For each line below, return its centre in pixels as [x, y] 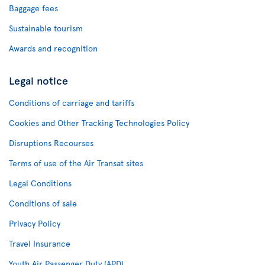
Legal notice [38, 80]
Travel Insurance [40, 243]
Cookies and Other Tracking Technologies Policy [99, 123]
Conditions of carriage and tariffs [72, 103]
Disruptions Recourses [51, 143]
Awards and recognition [53, 48]
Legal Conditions [40, 183]
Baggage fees [33, 8]
